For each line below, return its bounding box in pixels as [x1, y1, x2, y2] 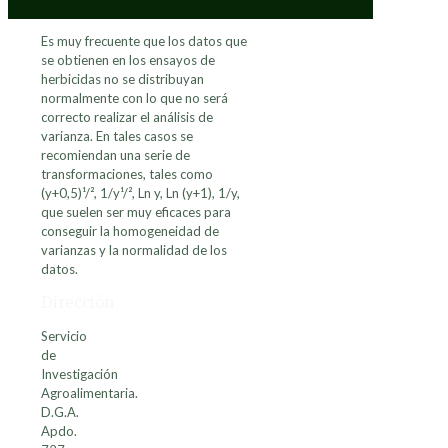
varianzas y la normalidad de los [41, 242, 227, 259]
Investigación [41, 366, 118, 383]
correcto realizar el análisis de [41, 109, 213, 126]
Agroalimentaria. [41, 385, 138, 402]
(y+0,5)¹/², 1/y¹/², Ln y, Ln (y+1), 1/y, [41, 185, 240, 202]
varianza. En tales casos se [41, 128, 193, 145]
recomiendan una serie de [41, 147, 190, 164]
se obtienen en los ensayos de [41, 52, 215, 69]
